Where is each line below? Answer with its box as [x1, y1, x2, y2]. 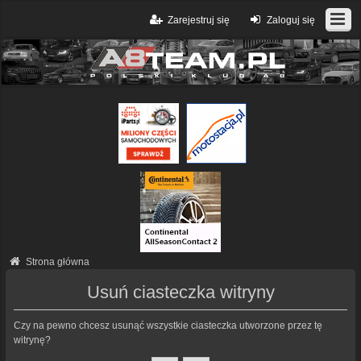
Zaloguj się [267, 15, 315, 26]
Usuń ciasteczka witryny [86, 282, 275, 303]
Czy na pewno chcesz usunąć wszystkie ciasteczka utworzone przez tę [14, 320, 322, 332]
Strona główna [26, 256, 90, 268]
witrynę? [14, 334, 51, 346]
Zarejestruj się [167, 15, 230, 26]
